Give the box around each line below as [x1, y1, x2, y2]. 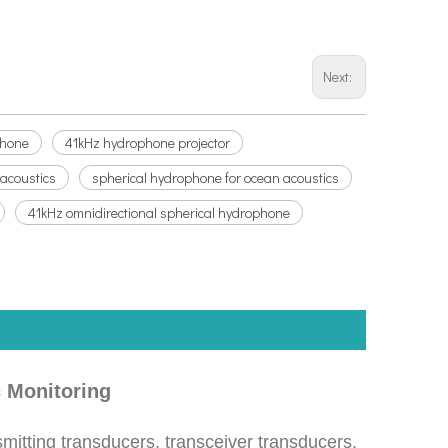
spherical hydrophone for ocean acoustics [92, 167, 339, 187]
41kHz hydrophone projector [65, 132, 230, 152]
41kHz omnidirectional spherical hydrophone [28, 202, 290, 222]
